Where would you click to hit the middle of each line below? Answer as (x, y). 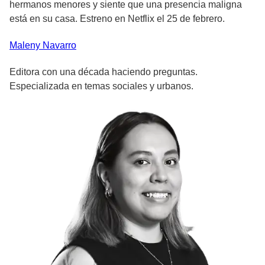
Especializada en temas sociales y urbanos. (101, 86)
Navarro (59, 46)
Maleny (25, 46)
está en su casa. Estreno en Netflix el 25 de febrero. (117, 19)
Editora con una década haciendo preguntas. (104, 72)
